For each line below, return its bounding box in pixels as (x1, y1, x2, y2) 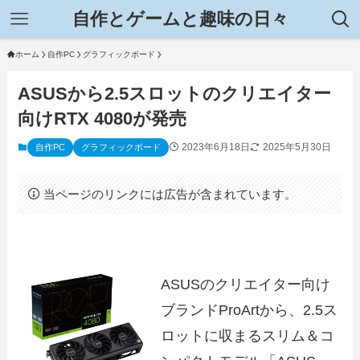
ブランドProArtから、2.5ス (161, 301, 338, 318)
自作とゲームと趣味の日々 (72, 9, 288, 29)
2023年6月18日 (182, 141, 251, 153)
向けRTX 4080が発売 (18, 108, 187, 129)
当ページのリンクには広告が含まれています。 (43, 186, 297, 201)
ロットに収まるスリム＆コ (161, 327, 335, 344)
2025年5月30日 (263, 141, 332, 153)
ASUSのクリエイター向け (161, 276, 331, 292)
